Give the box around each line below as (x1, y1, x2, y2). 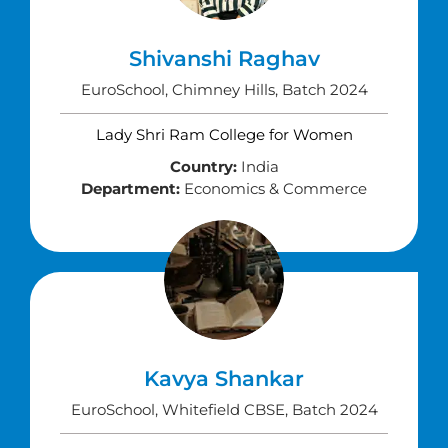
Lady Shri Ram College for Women (95, 125, 353, 144)
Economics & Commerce (180, 179, 367, 198)
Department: (81, 179, 180, 198)
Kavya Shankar (144, 366, 304, 391)
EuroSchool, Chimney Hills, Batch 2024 (80, 80, 368, 99)
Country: (169, 157, 237, 176)
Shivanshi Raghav (128, 46, 320, 71)
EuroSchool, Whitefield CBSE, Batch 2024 (70, 400, 378, 419)
